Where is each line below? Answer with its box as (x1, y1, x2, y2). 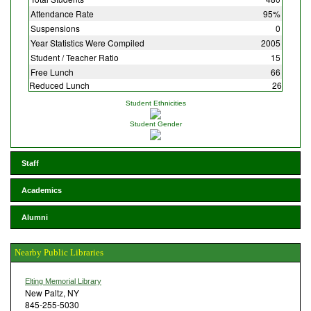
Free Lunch (31, 65, 74, 78)
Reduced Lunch (29, 78, 90, 91)
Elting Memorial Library (25, 276, 101, 285)
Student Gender (129, 119, 182, 128)
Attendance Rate (31, 7, 94, 19)
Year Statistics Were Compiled (31, 36, 144, 49)
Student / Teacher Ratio (31, 51, 119, 63)
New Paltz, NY (25, 286, 79, 299)
